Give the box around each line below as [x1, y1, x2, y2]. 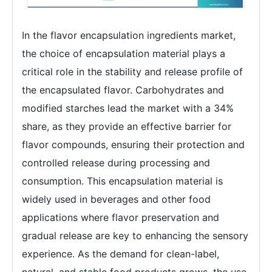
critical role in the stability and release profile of [22, 66, 243, 78]
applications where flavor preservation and [22, 211, 219, 224]
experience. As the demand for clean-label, [22, 248, 219, 260]
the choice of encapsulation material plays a [22, 47, 225, 60]
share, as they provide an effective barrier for [22, 120, 231, 133]
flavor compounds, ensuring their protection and [22, 138, 245, 151]
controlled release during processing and [22, 157, 210, 169]
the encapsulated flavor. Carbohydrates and [22, 84, 224, 97]
